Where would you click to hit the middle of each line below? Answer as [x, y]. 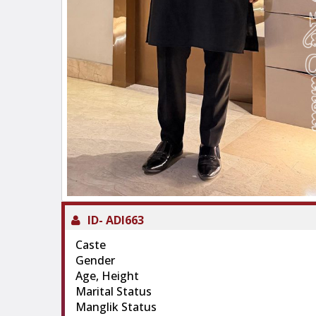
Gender [95, 261]
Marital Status [114, 292]
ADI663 [125, 220]
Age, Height [107, 276]
